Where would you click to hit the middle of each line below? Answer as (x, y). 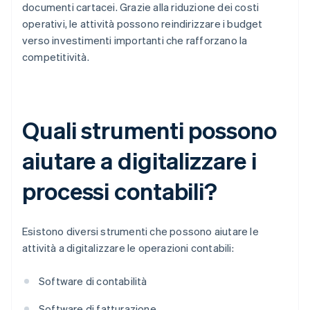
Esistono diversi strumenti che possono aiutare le (140, 231)
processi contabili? (120, 191)
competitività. (56, 57)
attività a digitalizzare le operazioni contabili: (128, 248)
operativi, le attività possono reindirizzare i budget (143, 24)
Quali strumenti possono (149, 130)
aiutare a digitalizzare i (139, 161)
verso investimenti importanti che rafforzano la (135, 40)
